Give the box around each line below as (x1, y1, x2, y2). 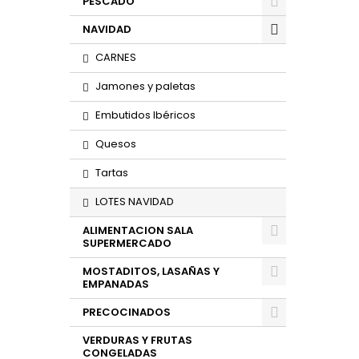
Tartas (95, 165, 128, 180)
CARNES (95, 50, 136, 65)
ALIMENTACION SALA (83, 223, 193, 238)
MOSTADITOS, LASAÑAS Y (83, 264, 220, 279)
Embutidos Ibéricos (95, 107, 196, 123)
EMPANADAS (83, 276, 149, 292)
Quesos (95, 136, 136, 151)
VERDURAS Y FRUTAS (83, 333, 192, 348)
